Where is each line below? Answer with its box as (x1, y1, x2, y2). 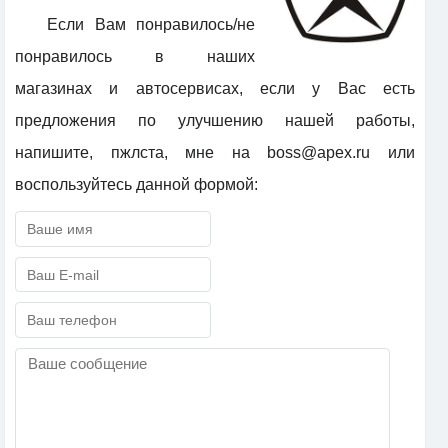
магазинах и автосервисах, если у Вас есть (15, 80, 415, 98)
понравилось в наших (15, 48, 255, 66)
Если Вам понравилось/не (47, 16, 255, 34)
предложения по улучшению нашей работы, (15, 112, 415, 130)
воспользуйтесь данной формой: (15, 176, 258, 194)
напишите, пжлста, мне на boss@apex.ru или (15, 144, 415, 162)
